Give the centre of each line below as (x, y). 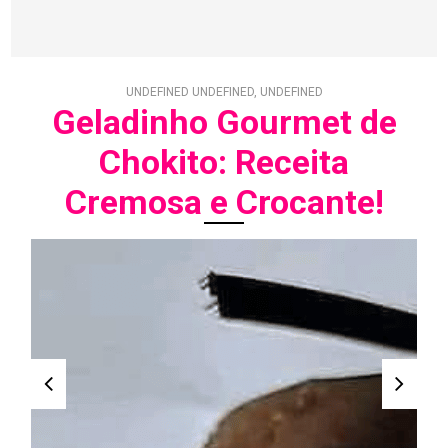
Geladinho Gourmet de (224, 121)
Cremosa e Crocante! (224, 201)
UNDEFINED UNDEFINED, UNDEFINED (224, 91)
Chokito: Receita (224, 161)
